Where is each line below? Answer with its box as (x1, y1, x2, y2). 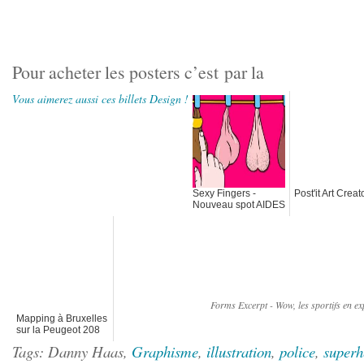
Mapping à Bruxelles (16, 313, 107, 324)
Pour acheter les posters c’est (12, 60, 224, 84)
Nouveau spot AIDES (193, 199, 285, 210)
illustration (206, 341, 271, 362)
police (279, 341, 315, 362)
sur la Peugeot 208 (16, 324, 100, 336)
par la (224, 60, 264, 84)
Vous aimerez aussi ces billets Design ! (12, 91, 188, 106)
